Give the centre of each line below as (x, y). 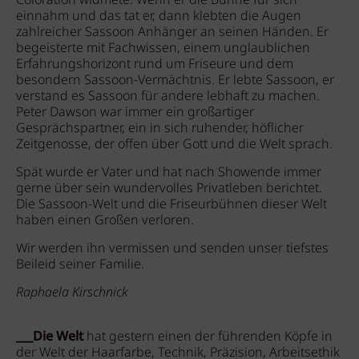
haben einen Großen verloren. (105, 221)
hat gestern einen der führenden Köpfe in (208, 337)
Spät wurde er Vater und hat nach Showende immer (169, 173)
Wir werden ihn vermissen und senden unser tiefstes (172, 249)
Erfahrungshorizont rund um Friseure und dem (155, 65)
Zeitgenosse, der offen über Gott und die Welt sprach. (174, 145)
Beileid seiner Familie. (80, 265)
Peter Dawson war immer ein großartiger (135, 113)
